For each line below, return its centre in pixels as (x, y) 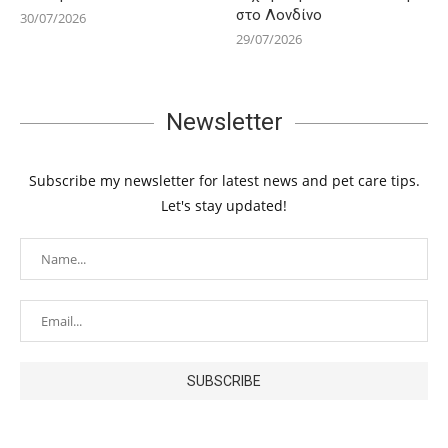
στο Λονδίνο (279, 15)
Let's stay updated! (224, 206)
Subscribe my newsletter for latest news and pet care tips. (224, 181)
